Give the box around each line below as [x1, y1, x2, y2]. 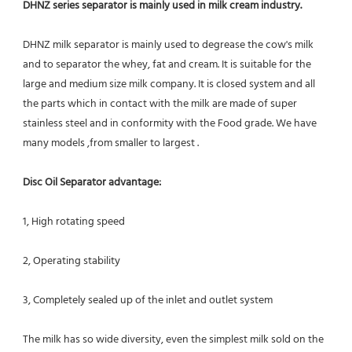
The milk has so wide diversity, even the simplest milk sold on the [23, 330, 324, 349]
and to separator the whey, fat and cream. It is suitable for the [23, 55, 311, 74]
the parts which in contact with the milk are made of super [23, 94, 297, 113]
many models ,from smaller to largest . [23, 134, 199, 152]
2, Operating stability [23, 251, 120, 270]
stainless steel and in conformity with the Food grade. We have [23, 114, 317, 133]
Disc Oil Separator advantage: [23, 173, 161, 192]
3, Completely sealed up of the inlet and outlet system [23, 291, 273, 310]
